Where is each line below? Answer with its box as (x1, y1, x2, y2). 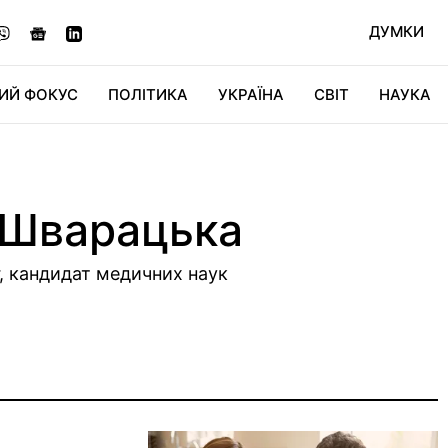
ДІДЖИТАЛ (137, 142, 220, 161)
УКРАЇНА (218, 85, 284, 104)
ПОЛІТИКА (108, 85, 188, 104)
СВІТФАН (323, 142, 391, 161)
